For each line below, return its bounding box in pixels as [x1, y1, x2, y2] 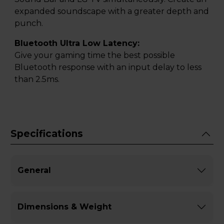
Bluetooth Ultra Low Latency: [14, 38, 139, 48]
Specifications [10, 128, 83, 140]
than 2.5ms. [14, 74, 59, 84]
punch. [14, 18, 43, 28]
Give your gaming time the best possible [14, 50, 175, 60]
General [17, 165, 51, 175]
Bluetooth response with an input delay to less [14, 62, 201, 72]
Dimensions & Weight [17, 201, 111, 211]
